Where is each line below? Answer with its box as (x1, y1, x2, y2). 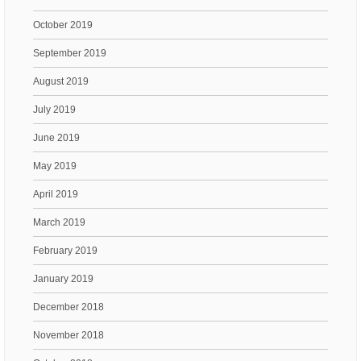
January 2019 (33, 272, 93, 284)
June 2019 (33, 131, 80, 143)
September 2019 (33, 47, 106, 59)
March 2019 (33, 216, 85, 228)
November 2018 (33, 329, 104, 341)
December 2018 (33, 301, 104, 313)
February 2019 (33, 244, 98, 256)
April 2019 (33, 188, 78, 200)
